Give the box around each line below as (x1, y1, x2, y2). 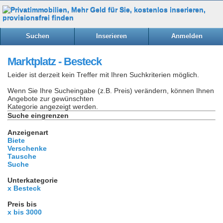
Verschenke (7, 144, 47, 152)
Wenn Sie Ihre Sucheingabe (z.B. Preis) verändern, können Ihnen (7, 86, 214, 95)
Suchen (26, 32, 50, 40)
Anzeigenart (7, 128, 48, 136)
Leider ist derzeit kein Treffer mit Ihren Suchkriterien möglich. (7, 70, 199, 79)
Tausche (7, 152, 36, 160)
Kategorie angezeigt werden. (7, 102, 98, 111)
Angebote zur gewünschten (7, 94, 94, 103)
